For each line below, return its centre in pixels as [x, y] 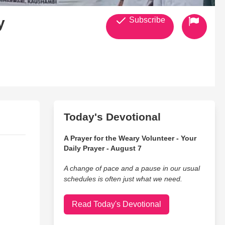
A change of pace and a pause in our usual [132, 168]
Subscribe [146, 20]
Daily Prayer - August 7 [102, 148]
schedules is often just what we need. [123, 179]
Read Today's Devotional [116, 204]
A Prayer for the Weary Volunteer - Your [130, 138]
